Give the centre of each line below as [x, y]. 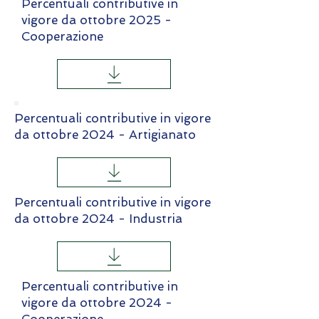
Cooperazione [62, 36]
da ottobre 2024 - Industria [98, 219]
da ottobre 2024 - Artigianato [105, 135]
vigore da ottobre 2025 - [96, 20]
